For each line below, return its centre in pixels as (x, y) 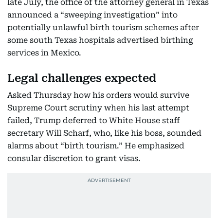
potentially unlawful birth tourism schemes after (103, 27)
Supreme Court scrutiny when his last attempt (98, 108)
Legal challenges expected (82, 78)
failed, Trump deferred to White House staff (94, 120)
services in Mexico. (44, 53)
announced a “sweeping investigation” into (92, 15)
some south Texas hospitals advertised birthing (100, 40)
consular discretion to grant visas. (74, 158)
